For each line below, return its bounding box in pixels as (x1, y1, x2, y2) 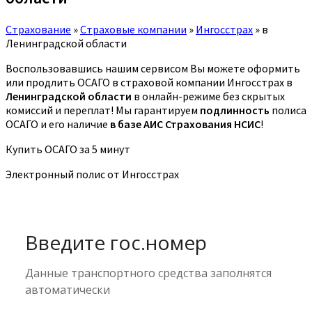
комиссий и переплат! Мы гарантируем (6, 102, 200, 117)
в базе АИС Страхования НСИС (110, 116, 260, 131)
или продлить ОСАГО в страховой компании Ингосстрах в (6, 75, 292, 89)
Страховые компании (80, 22, 187, 36)
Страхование (6, 22, 71, 36)
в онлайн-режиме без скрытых (132, 88, 285, 103)
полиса (270, 102, 306, 117)
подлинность (200, 102, 270, 117)
